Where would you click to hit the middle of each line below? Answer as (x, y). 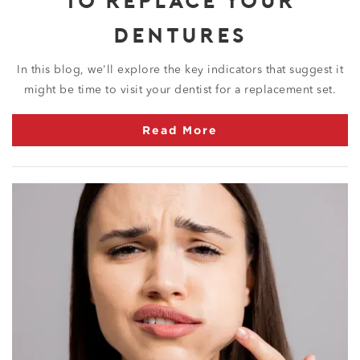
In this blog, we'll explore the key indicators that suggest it (180, 70)
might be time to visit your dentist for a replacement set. (180, 90)
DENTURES (180, 34)
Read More (180, 129)
